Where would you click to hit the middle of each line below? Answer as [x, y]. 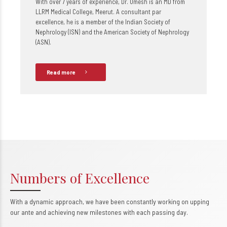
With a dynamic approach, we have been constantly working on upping [110, 201]
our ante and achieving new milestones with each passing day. [99, 212]
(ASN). [43, 42]
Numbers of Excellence [80, 178]
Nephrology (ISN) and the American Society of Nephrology [112, 32]
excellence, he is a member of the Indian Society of [103, 22]
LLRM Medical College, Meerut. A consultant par [98, 12]
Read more [61, 72]
